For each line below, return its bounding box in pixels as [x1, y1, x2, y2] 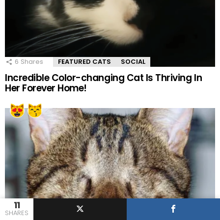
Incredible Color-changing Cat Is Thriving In [5, 71, 202, 84]
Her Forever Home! [5, 81, 87, 95]
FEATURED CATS [58, 56, 111, 66]
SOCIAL [121, 56, 145, 66]
